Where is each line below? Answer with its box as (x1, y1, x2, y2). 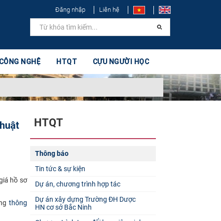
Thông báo (35, 149, 69, 157)
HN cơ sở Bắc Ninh (35, 203, 92, 211)
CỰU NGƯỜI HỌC (92, 57, 149, 66)
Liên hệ (99, 6, 119, 13)
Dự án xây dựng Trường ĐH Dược (35, 195, 136, 203)
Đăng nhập (55, 6, 85, 13)
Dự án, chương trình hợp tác (35, 180, 120, 188)
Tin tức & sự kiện (35, 164, 85, 173)
